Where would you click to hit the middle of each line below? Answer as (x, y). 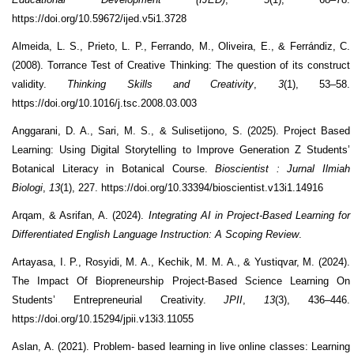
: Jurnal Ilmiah (313, 168)
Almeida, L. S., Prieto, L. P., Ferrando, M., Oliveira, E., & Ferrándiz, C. (181, 46)
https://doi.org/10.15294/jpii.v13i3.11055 (103, 318)
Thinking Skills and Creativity (161, 84)
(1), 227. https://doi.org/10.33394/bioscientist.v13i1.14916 (192, 187)
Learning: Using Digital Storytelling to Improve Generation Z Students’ (181, 149)
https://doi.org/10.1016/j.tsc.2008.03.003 (104, 103)
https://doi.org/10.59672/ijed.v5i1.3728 (99, 18)
